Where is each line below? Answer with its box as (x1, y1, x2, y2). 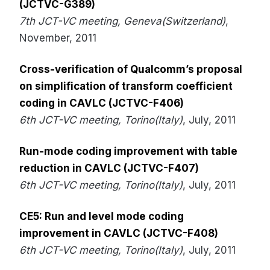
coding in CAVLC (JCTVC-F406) (19, 97, 184, 109)
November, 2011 (19, 32, 96, 44)
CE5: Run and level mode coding (19, 210, 184, 222)
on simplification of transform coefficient (19, 80, 233, 92)
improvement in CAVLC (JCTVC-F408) (19, 227, 218, 239)
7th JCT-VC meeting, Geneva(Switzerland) (19, 15, 225, 27)
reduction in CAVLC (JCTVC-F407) (19, 162, 199, 174)
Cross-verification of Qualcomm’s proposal (19, 63, 242, 75)
